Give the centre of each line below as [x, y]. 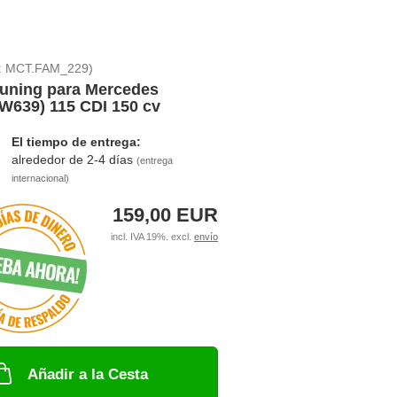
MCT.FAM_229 [47, 68]
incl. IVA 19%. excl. [152, 237]
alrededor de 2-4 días [74, 160]
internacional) [40, 178]
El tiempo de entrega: [76, 142]
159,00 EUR [165, 215]
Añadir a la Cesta [88, 374]
